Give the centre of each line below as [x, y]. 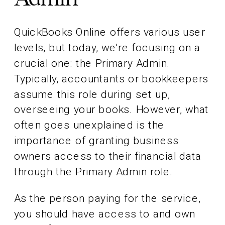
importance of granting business [96, 141]
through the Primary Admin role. [94, 172]
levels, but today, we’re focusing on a [107, 48]
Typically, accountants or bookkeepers [111, 79]
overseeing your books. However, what [112, 109]
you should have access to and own [105, 214]
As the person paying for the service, [107, 198]
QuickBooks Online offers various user [110, 32]
